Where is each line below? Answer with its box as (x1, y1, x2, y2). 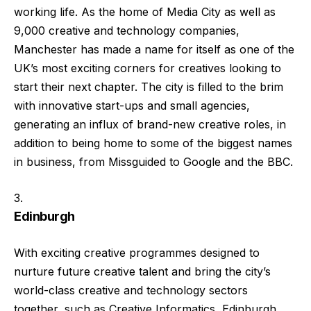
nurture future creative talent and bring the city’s (14, 264, 271, 278)
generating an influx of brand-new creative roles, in (14, 117, 286, 131)
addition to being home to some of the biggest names (14, 135, 292, 150)
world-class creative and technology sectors (14, 283, 248, 297)
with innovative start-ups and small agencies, (14, 98, 250, 112)
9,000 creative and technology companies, (14, 23, 239, 37)
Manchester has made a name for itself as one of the (14, 42, 294, 56)
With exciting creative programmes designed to (14, 245, 260, 260)
